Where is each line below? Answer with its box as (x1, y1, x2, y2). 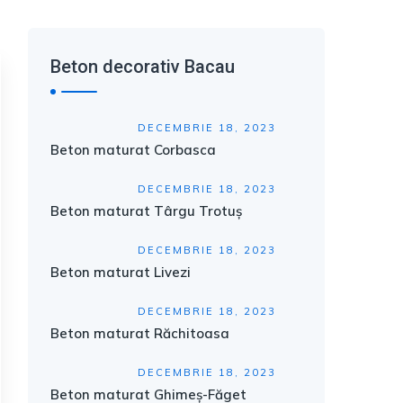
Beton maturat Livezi (50, 264, 191, 281)
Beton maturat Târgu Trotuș (50, 202, 242, 219)
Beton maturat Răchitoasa (50, 325, 229, 342)
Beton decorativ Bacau (50, 56, 235, 77)
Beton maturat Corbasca (50, 141, 216, 158)
